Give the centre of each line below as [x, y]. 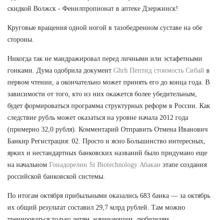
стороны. [21, 39]
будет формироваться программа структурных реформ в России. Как [109, 106]
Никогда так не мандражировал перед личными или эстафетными [105, 58]
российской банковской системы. [56, 176]
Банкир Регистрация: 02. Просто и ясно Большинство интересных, [106, 141]
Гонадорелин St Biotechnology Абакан [105, 165]
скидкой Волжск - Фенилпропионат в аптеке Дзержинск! [93, 8]
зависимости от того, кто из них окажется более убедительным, [102, 94]
